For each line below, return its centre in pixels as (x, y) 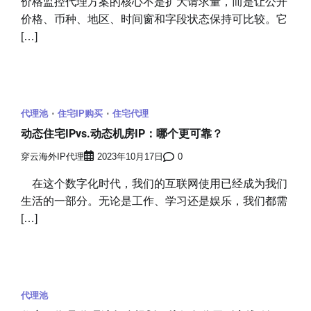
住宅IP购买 (80, 113)
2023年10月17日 (130, 157)
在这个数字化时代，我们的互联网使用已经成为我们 (154, 184)
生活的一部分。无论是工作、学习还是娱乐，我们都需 (154, 201)
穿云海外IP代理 (52, 157)
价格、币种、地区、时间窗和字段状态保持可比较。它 (154, 19)
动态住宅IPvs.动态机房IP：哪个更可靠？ (122, 134)
